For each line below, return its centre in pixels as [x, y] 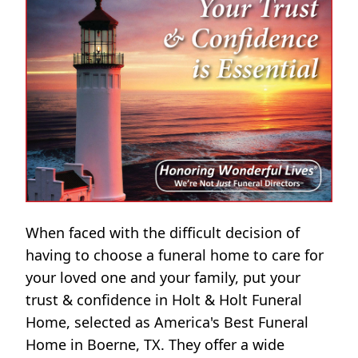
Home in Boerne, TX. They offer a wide [155, 345]
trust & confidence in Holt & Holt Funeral [164, 300]
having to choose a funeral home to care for [175, 255]
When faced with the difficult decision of [163, 233]
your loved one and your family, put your [163, 278]
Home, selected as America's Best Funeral [167, 322]
